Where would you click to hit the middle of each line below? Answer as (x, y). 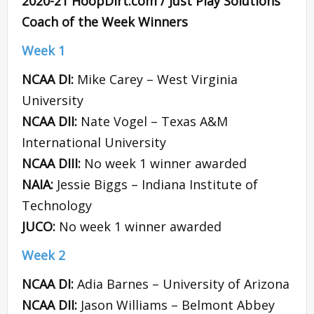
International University (94, 143)
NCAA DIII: (53, 164)
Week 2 (43, 255)
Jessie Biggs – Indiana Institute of (157, 185)
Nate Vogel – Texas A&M (154, 122)
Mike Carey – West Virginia (157, 80)
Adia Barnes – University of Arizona (183, 284)
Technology (57, 206)
